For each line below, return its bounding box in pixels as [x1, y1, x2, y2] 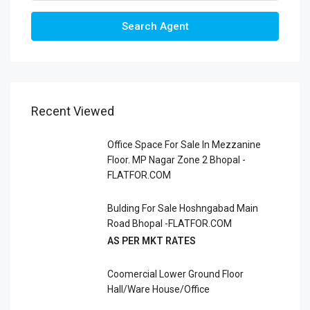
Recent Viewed [31, 104, 114, 119]
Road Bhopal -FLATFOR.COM [107, 218, 232, 230]
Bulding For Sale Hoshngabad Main [107, 203, 258, 215]
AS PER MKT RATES [107, 235, 196, 247]
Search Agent [121, 20, 189, 33]
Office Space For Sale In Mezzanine [107, 139, 261, 151]
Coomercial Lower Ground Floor [107, 268, 244, 280]
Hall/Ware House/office [107, 284, 210, 295]
